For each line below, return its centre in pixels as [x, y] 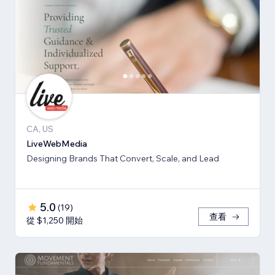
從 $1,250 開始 [55, 220]
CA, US [40, 129]
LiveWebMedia [57, 143]
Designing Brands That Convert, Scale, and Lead [123, 158]
